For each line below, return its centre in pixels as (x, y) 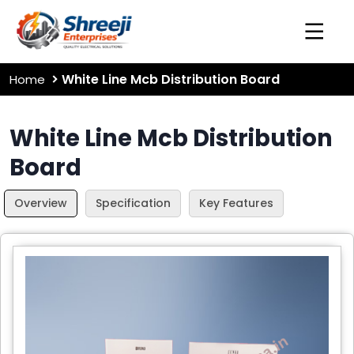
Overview (41, 203)
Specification (133, 203)
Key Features (236, 203)
